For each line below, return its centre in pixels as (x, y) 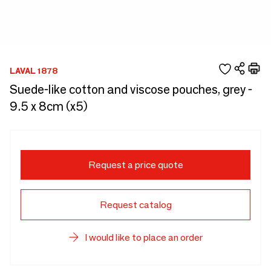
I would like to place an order (143, 237)
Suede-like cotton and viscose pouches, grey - (131, 90)
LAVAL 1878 (34, 70)
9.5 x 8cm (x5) (49, 106)
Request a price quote (135, 165)
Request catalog (135, 205)
